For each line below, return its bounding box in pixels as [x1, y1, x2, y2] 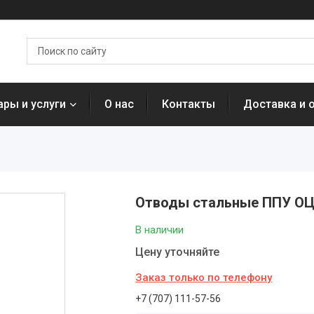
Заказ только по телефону [135, 271, 273, 284]
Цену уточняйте [135, 245, 220, 259]
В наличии [135, 224, 184, 236]
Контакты [162, 97, 215, 111]
